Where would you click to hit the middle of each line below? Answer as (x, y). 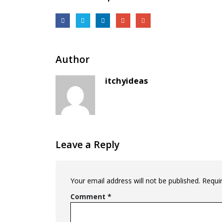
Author (73, 59)
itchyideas (127, 80)
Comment (89, 196)
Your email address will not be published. (135, 180)
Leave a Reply (87, 144)
